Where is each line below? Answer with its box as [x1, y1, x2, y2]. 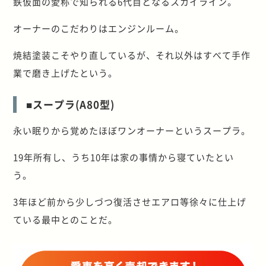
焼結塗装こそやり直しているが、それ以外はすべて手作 [13, 48, 251, 61]
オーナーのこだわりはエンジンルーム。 [13, 21, 185, 34]
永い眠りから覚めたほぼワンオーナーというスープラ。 [13, 123, 251, 137]
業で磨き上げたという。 [13, 66, 118, 79]
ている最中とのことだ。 [13, 213, 118, 226]
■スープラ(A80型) [26, 96, 115, 112]
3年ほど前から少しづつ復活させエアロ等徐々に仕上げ [13, 195, 247, 208]
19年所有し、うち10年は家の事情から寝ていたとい [13, 150, 235, 163]
